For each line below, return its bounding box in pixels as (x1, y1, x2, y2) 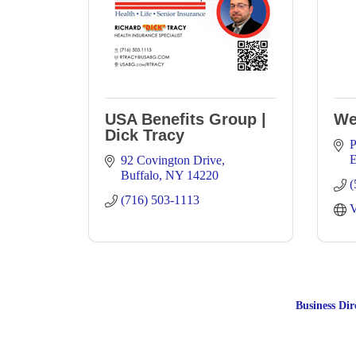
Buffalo (121, 168, 159, 182)
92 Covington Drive (121, 153, 222, 167)
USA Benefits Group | (105, 110, 266, 128)
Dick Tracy (105, 126, 184, 144)
